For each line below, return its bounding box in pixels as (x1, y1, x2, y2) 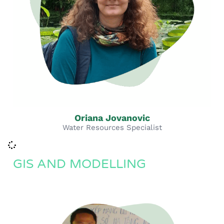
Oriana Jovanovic (74, 112, 150, 123)
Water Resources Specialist (62, 123, 162, 132)
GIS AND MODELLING (13, 156, 146, 171)
